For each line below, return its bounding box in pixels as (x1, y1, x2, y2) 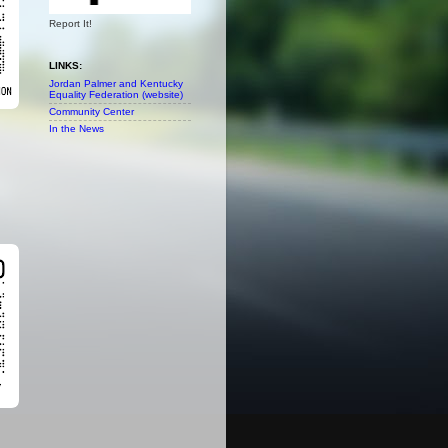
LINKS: (49, 59, 82, 71)
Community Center (49, 106, 134, 118)
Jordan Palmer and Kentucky (49, 78, 183, 90)
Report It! (49, 17, 92, 29)
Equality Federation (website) (49, 89, 183, 101)
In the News (49, 123, 104, 135)
